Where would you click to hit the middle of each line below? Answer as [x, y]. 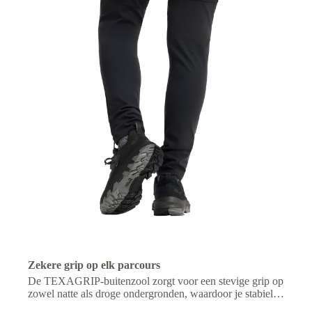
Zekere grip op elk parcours [94, 265]
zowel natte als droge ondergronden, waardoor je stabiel [150, 294]
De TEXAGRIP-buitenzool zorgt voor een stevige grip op [156, 281]
